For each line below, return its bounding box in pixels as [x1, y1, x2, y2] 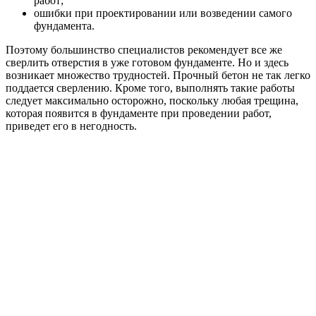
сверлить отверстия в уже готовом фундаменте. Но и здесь [6, 56, 288, 69]
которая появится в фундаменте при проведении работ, [6, 107, 272, 120]
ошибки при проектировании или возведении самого [34, 7, 292, 20]
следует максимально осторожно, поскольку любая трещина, [6, 95, 298, 107]
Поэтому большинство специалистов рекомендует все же [6, 44, 282, 56]
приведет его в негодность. [6, 120, 137, 133]
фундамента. [34, 20, 95, 32]
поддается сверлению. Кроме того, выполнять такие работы [6, 82, 295, 95]
